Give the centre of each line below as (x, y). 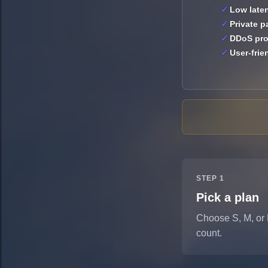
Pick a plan (228, 198)
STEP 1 (211, 179)
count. (209, 233)
